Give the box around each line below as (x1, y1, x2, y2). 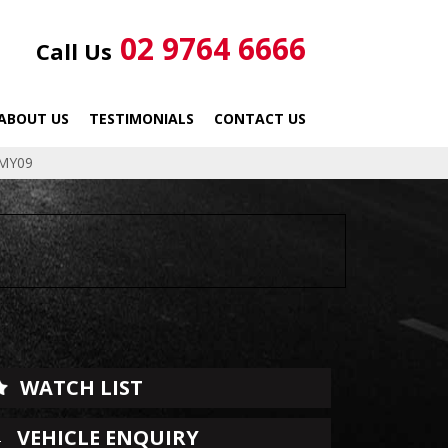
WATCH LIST (20, 374, 143, 401)
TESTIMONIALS (89, 109, 194, 128)
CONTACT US (214, 109, 306, 128)
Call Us (36, 36, 112, 66)
